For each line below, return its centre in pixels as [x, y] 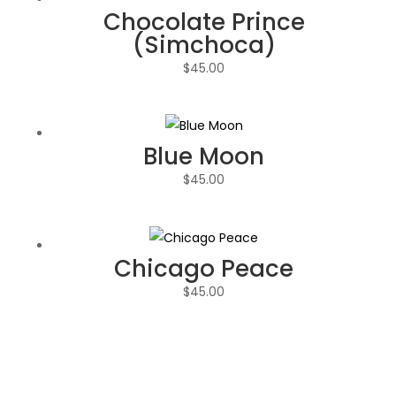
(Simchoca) [204, 45]
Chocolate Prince [204, 22]
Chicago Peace [204, 268]
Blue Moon [204, 157]
